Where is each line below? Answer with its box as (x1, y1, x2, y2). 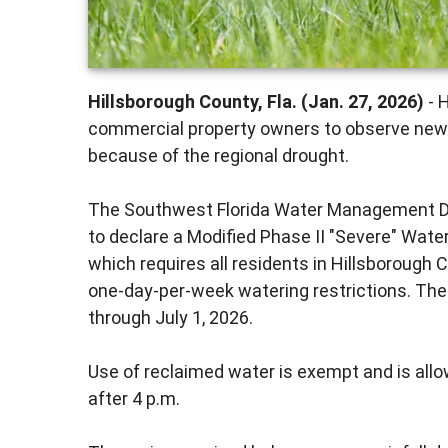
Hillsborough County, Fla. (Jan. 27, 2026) (88, 91, 424, 113)
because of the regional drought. (88, 145, 349, 167)
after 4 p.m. (88, 388, 180, 410)
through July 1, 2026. (88, 307, 253, 329)
